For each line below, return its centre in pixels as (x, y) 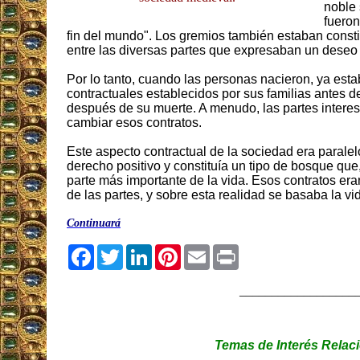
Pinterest (206, 251)
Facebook (123, 251)
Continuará (94, 223)
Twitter (142, 251)
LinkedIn (176, 251)
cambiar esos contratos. (134, 123)
